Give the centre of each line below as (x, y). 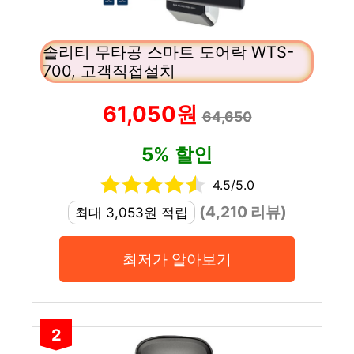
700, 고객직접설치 (109, 71)
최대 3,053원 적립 (131, 212)
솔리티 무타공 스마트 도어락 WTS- (168, 52)
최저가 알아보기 (177, 259)
